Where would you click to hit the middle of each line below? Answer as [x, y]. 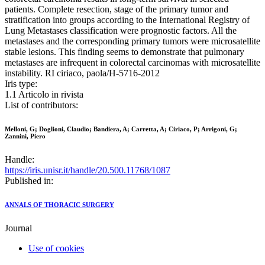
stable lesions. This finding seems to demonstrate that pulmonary [125, 52]
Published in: [29, 181]
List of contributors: [41, 105]
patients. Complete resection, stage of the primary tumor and [117, 9]
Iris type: [21, 84]
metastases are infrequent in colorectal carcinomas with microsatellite [132, 63]
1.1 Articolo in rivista [44, 95]
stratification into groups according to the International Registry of [127, 20]
